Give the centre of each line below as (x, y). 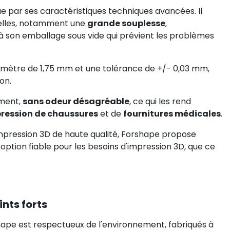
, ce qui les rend (160, 101)
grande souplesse (126, 23)
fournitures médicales (172, 114)
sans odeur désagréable (76, 101)
